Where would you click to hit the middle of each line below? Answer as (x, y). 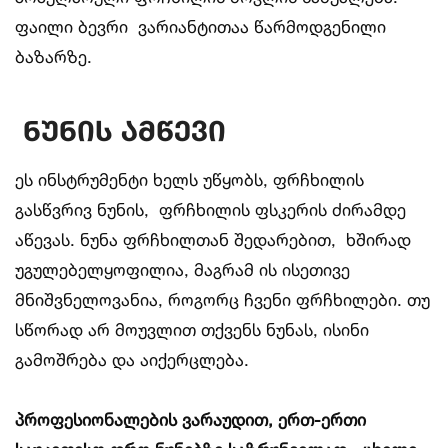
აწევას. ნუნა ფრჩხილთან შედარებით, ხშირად (213, 239)
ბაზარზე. (56, 56)
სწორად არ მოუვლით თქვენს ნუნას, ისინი (192, 329)
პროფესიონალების (96, 419)
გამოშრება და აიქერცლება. (132, 359)
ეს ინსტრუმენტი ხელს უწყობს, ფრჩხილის (189, 179)
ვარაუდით (225, 419)
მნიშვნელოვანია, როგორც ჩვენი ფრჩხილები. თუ (222, 299)
